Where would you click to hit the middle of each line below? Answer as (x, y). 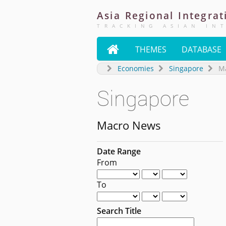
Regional (149, 15)
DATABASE (202, 49)
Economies (136, 68)
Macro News (129, 125)
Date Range (119, 151)
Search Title (119, 211)
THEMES (151, 49)
